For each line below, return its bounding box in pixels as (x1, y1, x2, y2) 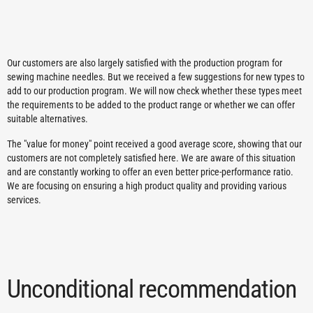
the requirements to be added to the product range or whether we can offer (7, 99, 295, 111)
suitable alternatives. (7, 113, 88, 125)
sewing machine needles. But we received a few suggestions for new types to (7, 71, 305, 83)
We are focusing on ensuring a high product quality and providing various (7, 180, 286, 192)
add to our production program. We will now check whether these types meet (7, 85, 302, 97)
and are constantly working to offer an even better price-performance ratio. (7, 166, 293, 178)
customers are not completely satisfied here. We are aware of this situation (7, 152, 296, 164)
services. (7, 194, 41, 206)
